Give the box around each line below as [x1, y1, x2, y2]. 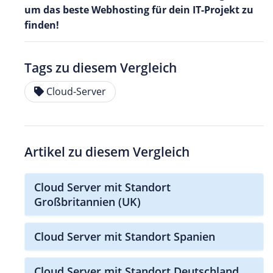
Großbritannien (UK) [34, 194, 141, 209]
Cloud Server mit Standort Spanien [34, 229, 215, 244]
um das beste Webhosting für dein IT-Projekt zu [24, 2, 253, 16]
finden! [24, 18, 59, 32]
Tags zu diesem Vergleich [24, 58, 177, 76]
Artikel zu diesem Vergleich [24, 143, 190, 160]
